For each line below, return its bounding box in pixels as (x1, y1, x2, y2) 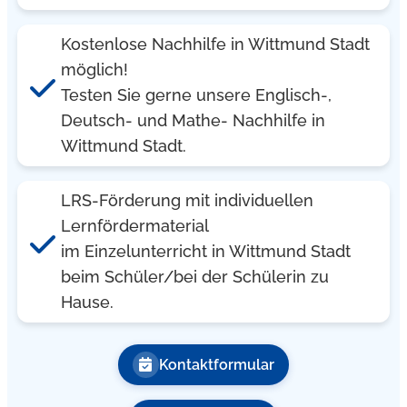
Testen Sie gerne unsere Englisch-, (60, 84, 332, 104)
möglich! (60, 59, 128, 79)
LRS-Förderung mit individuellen (60, 190, 313, 210)
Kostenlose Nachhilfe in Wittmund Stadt (60, 34, 370, 54)
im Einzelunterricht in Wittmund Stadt (60, 241, 351, 261)
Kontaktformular (158, 355, 274, 373)
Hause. (60, 292, 114, 312)
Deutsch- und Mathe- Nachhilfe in (60, 110, 325, 130)
